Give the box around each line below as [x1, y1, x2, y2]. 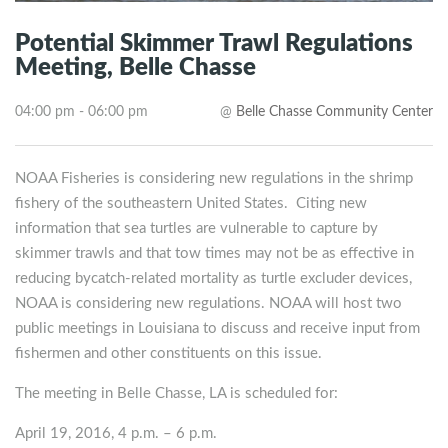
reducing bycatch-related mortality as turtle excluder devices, [15, 271, 412, 287]
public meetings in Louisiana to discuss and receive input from [15, 321, 420, 337]
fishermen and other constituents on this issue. [15, 346, 322, 362]
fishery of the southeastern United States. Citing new [15, 196, 367, 212]
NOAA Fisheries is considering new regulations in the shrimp [15, 171, 413, 187]
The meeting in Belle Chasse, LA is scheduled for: [15, 386, 338, 402]
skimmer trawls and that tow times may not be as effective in [15, 246, 414, 262]
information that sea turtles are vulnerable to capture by [15, 221, 378, 237]
